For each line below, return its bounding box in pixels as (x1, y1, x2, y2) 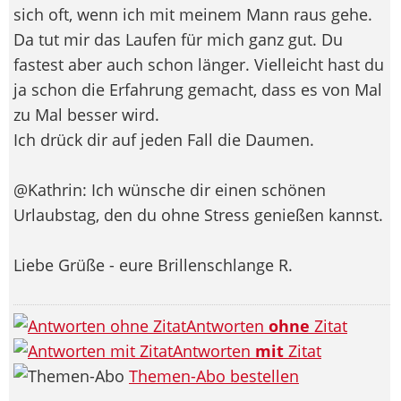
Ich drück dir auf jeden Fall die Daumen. (13, 128, 314, 150)
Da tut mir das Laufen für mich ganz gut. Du (13, 28, 343, 50)
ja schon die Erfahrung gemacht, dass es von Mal (13, 78, 382, 100)
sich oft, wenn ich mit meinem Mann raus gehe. (13, 3, 372, 25)
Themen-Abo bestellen (129, 364, 299, 387)
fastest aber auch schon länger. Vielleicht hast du (13, 53, 384, 75)
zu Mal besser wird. (13, 103, 159, 125)
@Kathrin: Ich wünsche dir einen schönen (13, 178, 326, 200)
